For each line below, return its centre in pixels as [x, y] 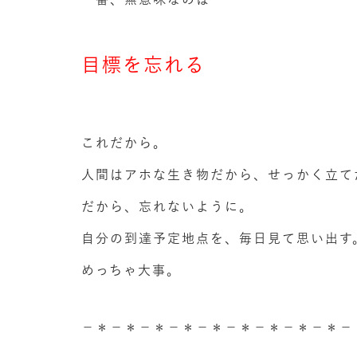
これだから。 [124, 143]
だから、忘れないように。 [167, 207]
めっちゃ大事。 [131, 271]
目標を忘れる [143, 65]
